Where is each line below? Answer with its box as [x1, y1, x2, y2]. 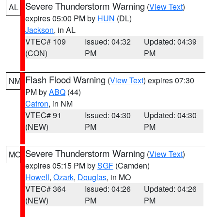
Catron [25, 98, 48, 109]
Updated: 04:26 [144, 183, 197, 194]
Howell [25, 171, 49, 183]
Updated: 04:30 [144, 109, 197, 121]
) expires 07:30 [143, 75, 194, 86]
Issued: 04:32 [84, 36, 131, 47]
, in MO [107, 171, 131, 183]
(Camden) [113, 160, 150, 171]
